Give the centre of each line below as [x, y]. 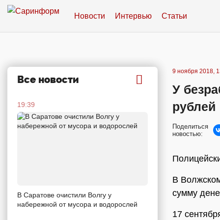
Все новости [48, 80]
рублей [194, 107]
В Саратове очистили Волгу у [64, 195]
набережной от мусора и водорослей [77, 204]
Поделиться [190, 126]
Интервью [133, 16]
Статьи [174, 16]
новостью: [188, 134]
